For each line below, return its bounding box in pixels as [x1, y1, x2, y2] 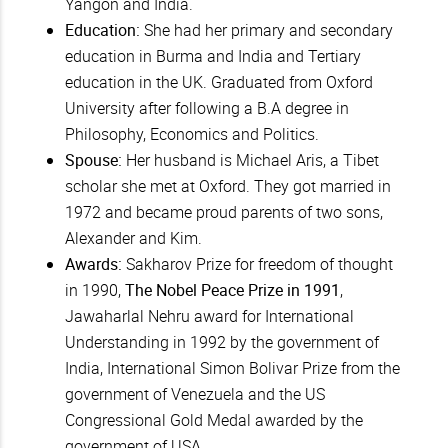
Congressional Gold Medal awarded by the [65, 409, 363, 432]
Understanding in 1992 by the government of [65, 331, 379, 354]
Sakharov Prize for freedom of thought [122, 253, 393, 276]
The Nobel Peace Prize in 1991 [125, 279, 340, 302]
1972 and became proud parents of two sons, [65, 201, 383, 224]
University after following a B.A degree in [65, 97, 349, 120]
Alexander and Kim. [65, 227, 202, 250]
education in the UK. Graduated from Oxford [65, 71, 373, 94]
